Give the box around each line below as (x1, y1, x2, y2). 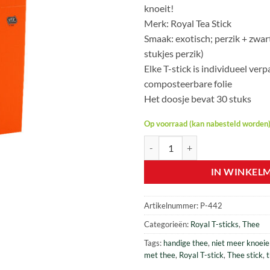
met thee (144, 250, 175, 260)
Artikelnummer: (144, 201, 200, 211)
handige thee (163, 238, 208, 248)
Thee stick (227, 250, 263, 260)
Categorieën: (144, 219, 190, 230)
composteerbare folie (144, 77, 232, 89)
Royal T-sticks (190, 219, 239, 230)
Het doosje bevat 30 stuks (144, 92, 251, 104)
